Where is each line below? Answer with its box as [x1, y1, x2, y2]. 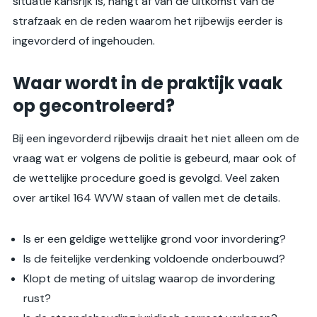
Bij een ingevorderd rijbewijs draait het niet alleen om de [13, 131, 299, 146]
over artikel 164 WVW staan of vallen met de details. [13, 190, 280, 206]
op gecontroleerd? [13, 94, 175, 118]
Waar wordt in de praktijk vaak [13, 71, 282, 96]
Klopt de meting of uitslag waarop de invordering [23, 271, 275, 287]
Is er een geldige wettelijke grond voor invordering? [23, 231, 286, 247]
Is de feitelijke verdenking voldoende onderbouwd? [23, 251, 285, 267]
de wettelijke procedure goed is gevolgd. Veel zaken [13, 171, 279, 186]
